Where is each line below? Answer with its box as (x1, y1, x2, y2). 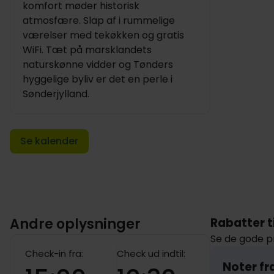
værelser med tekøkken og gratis (23, 28, 184, 42)
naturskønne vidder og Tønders (23, 57, 173, 72)
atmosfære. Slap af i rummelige (23, 13, 175, 28)
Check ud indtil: (116, 247, 185, 260)
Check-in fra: (25, 247, 83, 260)
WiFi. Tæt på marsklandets (23, 43, 152, 57)
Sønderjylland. (23, 87, 89, 101)
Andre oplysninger (10, 215, 141, 234)
